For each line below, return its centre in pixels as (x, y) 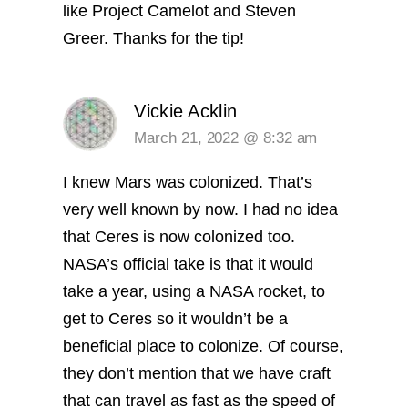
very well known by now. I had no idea (201, 209)
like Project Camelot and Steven (180, 11)
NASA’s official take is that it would (189, 264)
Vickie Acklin (186, 111)
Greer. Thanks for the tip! (154, 39)
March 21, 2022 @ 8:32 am (226, 138)
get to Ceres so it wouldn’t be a (176, 318)
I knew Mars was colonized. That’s (188, 182)
